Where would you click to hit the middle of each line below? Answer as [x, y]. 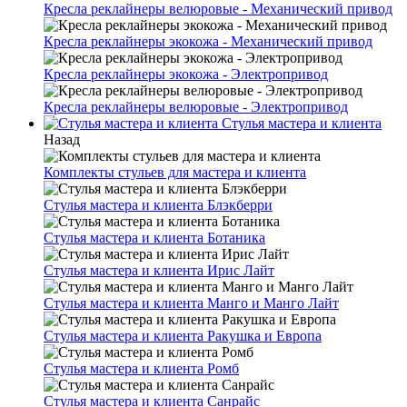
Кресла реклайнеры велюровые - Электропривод [196, 107]
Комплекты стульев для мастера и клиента [175, 172]
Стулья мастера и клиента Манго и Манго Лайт [191, 303]
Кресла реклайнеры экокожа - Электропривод [186, 74]
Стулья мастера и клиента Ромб [141, 368]
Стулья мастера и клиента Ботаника [154, 238]
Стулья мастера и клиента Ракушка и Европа [183, 336]
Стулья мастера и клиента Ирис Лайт [159, 270]
